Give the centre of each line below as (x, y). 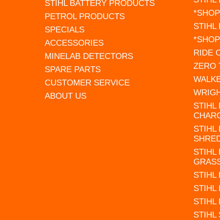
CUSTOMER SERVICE (87, 82)
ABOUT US (66, 96)
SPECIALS (65, 29)
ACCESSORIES (74, 43)
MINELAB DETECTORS (89, 56)
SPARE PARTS (73, 69)
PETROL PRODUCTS (85, 16)
